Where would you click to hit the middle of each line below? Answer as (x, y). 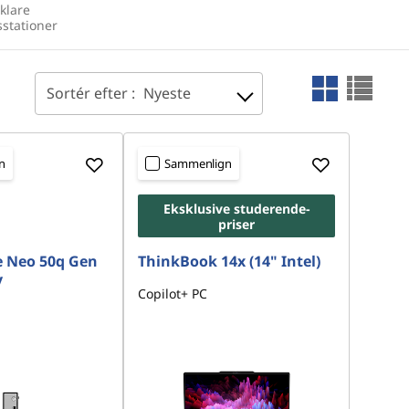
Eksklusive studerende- (236, 209)
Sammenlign (198, 163)
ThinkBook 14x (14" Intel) (230, 261)
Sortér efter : (93, 93)
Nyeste (167, 93)
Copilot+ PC (173, 294)
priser (237, 224)
